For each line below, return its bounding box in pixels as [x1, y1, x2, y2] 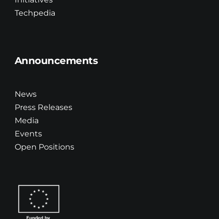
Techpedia [14, 8, 55, 18]
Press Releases [14, 102, 72, 112]
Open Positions [14, 142, 74, 152]
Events [14, 129, 42, 138]
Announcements [14, 55, 98, 67]
